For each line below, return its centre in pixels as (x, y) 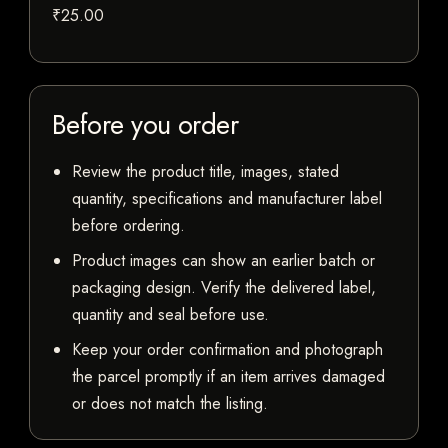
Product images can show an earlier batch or (223, 261)
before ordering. (128, 226)
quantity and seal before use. (170, 315)
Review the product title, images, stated (205, 172)
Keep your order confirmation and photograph (227, 350)
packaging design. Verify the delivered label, (224, 288)
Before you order (145, 125)
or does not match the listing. (170, 404)
